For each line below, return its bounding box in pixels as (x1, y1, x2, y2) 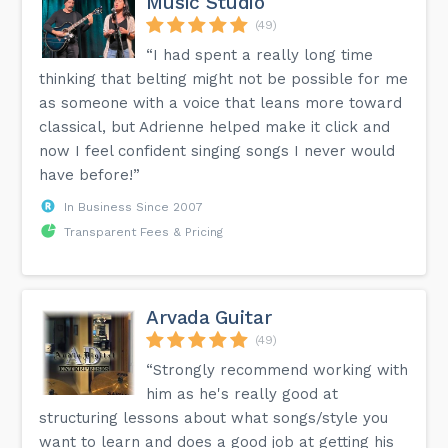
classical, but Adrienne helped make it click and (39, 117, 391, 136)
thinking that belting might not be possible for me (39, 69, 409, 88)
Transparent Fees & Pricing (64, 224, 224, 239)
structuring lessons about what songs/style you (39, 408, 389, 427)
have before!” (39, 165, 141, 184)
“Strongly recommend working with (146, 360, 409, 379)
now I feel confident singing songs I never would (39, 141, 396, 160)
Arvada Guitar (146, 305, 272, 329)
